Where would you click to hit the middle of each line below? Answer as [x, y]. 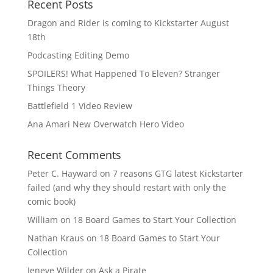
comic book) [51, 201]
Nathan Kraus [55, 238]
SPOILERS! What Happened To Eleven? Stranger [123, 73]
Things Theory [56, 87]
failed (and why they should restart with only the [126, 187]
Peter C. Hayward [62, 173]
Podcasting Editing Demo [78, 55]
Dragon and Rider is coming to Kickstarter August [128, 23]
